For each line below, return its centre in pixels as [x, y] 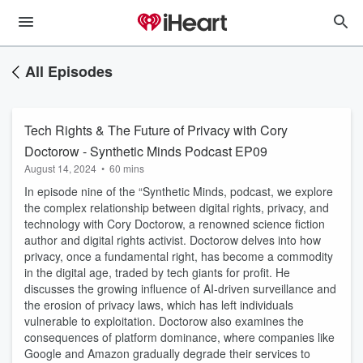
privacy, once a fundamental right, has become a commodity [179, 256]
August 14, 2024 [60, 168]
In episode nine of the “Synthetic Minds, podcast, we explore [179, 191]
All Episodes [69, 71]
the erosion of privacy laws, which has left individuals [159, 305]
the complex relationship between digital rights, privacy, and [177, 207]
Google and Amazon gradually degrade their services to [167, 353]
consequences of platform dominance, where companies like [179, 337]
